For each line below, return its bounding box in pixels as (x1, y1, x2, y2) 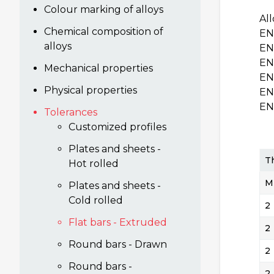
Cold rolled (68, 194, 123, 206)
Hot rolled (68, 158, 119, 169)
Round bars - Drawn (68, 239, 167, 250)
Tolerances (44, 106, 97, 118)
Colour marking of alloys (44, 4, 163, 15)
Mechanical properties (44, 62, 153, 74)
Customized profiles (68, 121, 166, 133)
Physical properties (44, 84, 137, 96)
